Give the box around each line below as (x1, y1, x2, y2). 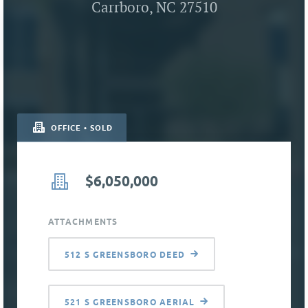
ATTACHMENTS (48, 217, 118, 228)
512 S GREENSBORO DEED (65, 250, 186, 261)
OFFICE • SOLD (47, 124, 113, 133)
